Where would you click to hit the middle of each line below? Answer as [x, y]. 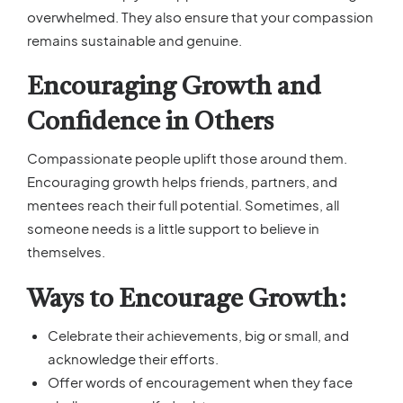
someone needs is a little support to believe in [173, 228]
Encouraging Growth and [174, 88]
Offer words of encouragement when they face [200, 382]
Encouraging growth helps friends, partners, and [182, 182]
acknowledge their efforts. [133, 359]
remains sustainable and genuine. [134, 40]
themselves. [66, 252]
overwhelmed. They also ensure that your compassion [200, 16]
